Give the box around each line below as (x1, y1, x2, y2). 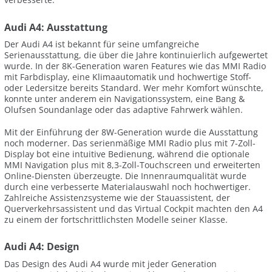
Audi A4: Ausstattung (4, 20, 107, 34)
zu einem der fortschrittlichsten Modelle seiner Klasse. (4, 213, 228, 225)
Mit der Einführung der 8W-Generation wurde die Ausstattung (4, 126, 258, 138)
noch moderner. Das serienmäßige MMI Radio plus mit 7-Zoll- (4, 137, 256, 149)
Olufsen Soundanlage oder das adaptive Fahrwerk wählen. (4, 104, 243, 116)
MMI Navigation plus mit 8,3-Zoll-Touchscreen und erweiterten (4, 158, 260, 171)
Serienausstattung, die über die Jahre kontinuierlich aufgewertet (4, 49, 268, 61)
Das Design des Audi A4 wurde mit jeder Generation (4, 257, 217, 270)
